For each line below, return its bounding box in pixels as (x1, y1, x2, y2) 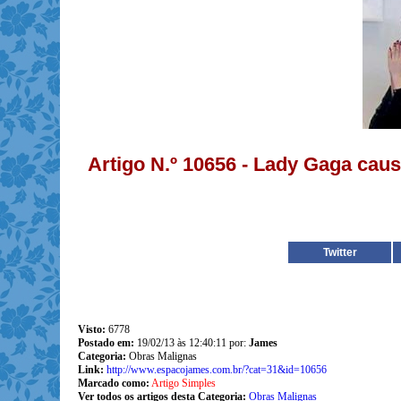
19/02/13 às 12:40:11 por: (136, 337, 249, 349)
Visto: (77, 323, 106, 336)
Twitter (322, 246, 357, 259)
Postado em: (77, 337, 137, 349)
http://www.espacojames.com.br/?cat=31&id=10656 (106, 363, 327, 376)
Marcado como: (77, 377, 149, 389)
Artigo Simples (150, 377, 216, 389)
